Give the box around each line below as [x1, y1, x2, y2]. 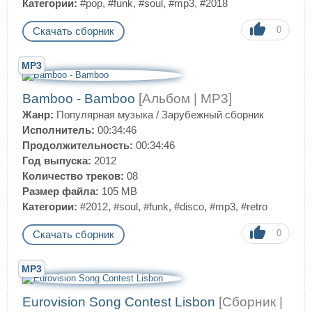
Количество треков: [22, 170, 124, 182]
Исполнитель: [22, 124, 95, 136]
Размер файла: [22, 185, 99, 197]
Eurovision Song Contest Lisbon [22, 295, 219, 309]
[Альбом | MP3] [139, 91, 232, 106]
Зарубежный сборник [162, 109, 264, 120]
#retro [241, 201, 267, 212]
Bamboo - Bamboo [22, 91, 139, 106]
